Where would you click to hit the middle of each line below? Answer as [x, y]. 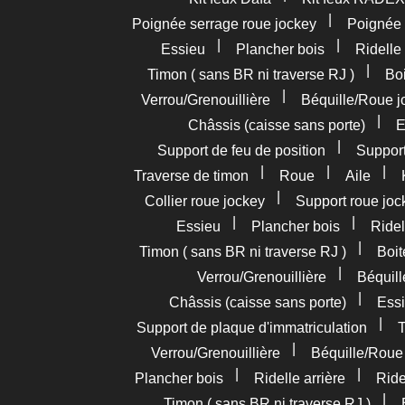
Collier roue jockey [204, 201]
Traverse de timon [191, 176]
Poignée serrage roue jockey [224, 24]
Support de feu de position [241, 151]
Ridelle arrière [299, 378]
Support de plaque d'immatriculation [251, 328]
